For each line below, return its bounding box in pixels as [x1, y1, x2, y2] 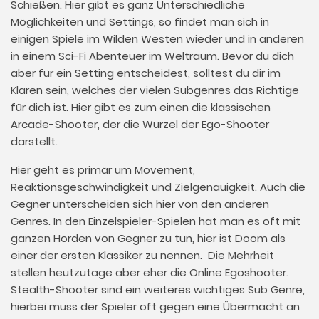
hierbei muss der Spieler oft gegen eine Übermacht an [11, 299, 300, 314]
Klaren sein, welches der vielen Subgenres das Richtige [11, 83, 299, 98]
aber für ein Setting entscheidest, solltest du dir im [11, 66, 281, 80]
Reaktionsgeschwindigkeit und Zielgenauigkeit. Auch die [11, 179, 305, 194]
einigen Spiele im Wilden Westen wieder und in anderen [11, 31, 304, 46]
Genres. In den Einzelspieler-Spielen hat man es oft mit [11, 214, 300, 229]
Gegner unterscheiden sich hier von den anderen [11, 197, 269, 211]
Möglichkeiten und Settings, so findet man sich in [11, 14, 269, 29]
